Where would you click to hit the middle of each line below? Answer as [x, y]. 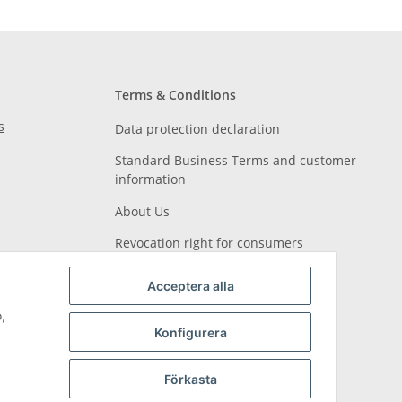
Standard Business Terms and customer [236, 161]
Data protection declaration [197, 128]
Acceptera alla [190, 286]
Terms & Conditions [175, 94]
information [150, 179]
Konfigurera [190, 332]
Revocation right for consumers [209, 242]
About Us [142, 211]
